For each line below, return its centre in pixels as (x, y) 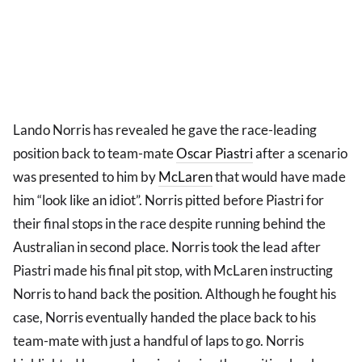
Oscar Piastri (215, 154)
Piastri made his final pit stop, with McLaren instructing (173, 271)
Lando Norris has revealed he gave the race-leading (165, 130)
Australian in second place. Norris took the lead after (167, 247)
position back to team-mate (95, 154)
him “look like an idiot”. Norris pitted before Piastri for (168, 200)
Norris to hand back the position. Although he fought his (175, 294)
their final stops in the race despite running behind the (169, 224)
